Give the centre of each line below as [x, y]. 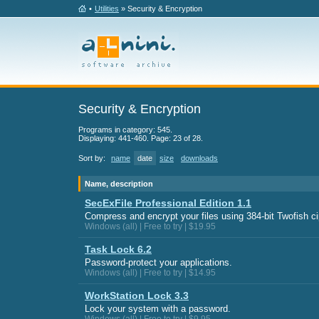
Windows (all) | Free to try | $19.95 [150, 226]
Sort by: [93, 158]
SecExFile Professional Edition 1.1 [168, 203]
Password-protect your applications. [158, 262]
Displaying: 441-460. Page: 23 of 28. [141, 138]
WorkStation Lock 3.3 [137, 296]
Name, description [119, 184]
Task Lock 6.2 [118, 249]
